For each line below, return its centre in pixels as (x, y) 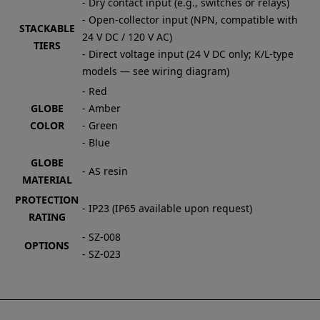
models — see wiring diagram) (155, 71)
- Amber (101, 108)
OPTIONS (47, 245)
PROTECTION (47, 199)
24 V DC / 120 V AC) (127, 36)
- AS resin (105, 171)
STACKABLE (47, 28)
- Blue (96, 142)
